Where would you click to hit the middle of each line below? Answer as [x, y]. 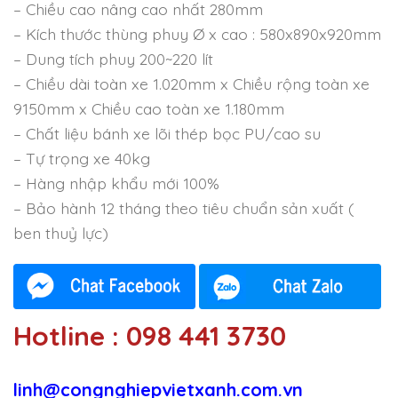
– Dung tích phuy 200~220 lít [113, 59]
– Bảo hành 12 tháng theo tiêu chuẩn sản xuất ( [184, 208]
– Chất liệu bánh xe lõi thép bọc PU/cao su [167, 134]
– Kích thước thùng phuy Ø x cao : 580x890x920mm [197, 34]
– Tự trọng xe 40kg [82, 159]
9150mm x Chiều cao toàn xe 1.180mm [149, 109]
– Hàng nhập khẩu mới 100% [116, 183]
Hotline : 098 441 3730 [150, 335]
